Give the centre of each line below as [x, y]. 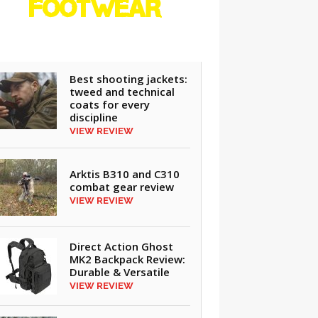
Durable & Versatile [119, 272]
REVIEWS [95, 35]
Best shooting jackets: [128, 79]
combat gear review [121, 187]
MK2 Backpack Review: [127, 259]
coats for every [109, 104]
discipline [93, 117]
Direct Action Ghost [121, 246]
